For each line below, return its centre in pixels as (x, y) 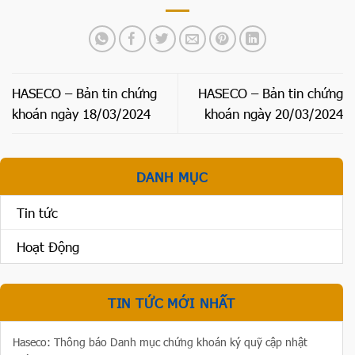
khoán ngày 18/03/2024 (81, 114)
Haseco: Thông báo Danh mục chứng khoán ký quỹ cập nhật (160, 342)
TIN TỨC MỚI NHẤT (172, 303)
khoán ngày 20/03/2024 (274, 114)
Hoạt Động (48, 247)
